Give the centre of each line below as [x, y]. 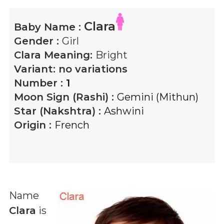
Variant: [36, 69]
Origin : [34, 125]
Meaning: [68, 55]
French [72, 125]
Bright [111, 55]
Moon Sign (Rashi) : [65, 97]
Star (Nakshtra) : [59, 111]
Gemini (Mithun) [158, 97]
